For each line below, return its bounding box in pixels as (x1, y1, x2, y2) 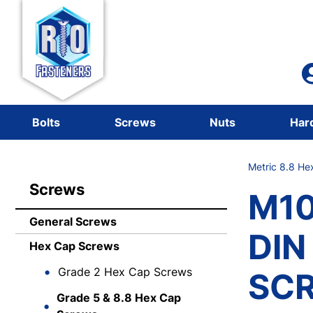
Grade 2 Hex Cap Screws (58, 265, 192, 279)
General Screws (29, 214, 117, 228)
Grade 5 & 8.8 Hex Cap (57, 291, 181, 305)
